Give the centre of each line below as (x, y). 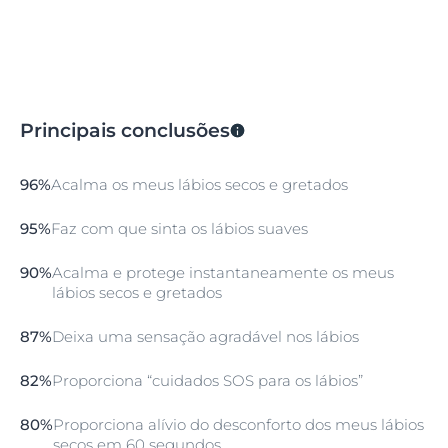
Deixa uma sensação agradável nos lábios (205, 336)
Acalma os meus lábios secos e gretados (199, 184)
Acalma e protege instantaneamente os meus (223, 272)
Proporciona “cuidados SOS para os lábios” (207, 380)
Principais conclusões (125, 130)
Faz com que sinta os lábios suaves (179, 228)
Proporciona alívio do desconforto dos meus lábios (238, 424)
